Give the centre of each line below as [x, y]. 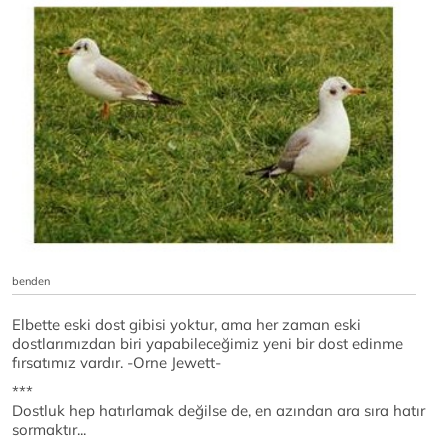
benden [31, 281]
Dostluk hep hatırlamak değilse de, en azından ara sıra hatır [218, 411]
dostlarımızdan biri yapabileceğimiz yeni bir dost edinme [207, 344]
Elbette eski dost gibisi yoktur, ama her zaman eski [186, 325]
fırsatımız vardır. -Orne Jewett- [116, 363]
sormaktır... [49, 430]
